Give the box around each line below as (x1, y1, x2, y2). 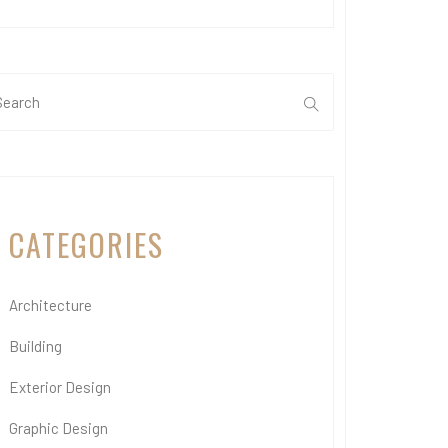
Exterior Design (9, 378, 111, 396)
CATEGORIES (9, 222, 164, 267)
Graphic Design (9, 419, 108, 437)
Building (9, 337, 62, 355)
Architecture (9, 296, 92, 314)
